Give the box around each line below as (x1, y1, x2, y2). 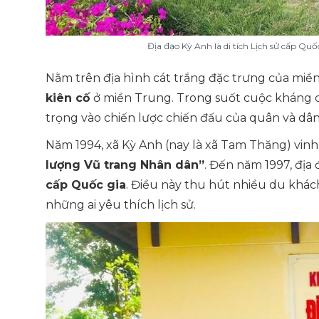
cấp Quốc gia (46, 178, 126, 192)
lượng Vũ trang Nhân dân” (46, 158, 204, 172)
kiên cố (46, 91, 93, 105)
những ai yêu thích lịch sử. (46, 198, 196, 211)
